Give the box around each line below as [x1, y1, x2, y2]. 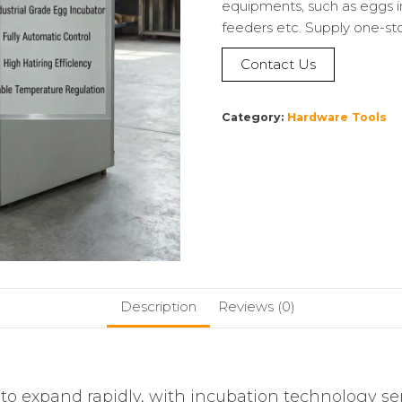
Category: [221, 110, 287, 124]
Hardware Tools [286, 110, 387, 124]
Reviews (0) [218, 298, 295, 316]
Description [120, 298, 197, 316]
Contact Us [240, 56, 316, 73]
